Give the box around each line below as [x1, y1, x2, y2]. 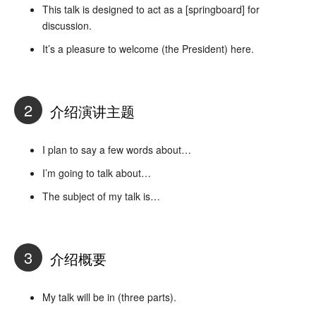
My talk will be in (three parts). [42, 289, 176, 304]
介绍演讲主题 [46, 101, 135, 122]
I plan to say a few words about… [42, 142, 191, 157]
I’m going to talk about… [42, 165, 151, 180]
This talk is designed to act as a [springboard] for [42, 1, 260, 16]
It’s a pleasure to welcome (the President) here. [42, 41, 254, 56]
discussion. [42, 18, 92, 32]
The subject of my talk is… [42, 188, 160, 203]
